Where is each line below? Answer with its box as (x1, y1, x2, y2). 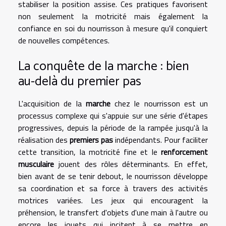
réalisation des (18, 134, 70, 146)
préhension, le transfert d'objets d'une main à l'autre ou (18, 206, 208, 219)
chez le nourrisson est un (110, 97, 208, 110)
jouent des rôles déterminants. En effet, (54, 158, 208, 171)
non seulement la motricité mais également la (18, 10, 208, 22)
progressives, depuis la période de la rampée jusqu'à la (18, 122, 208, 134)
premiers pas (70, 134, 113, 146)
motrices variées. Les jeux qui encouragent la (18, 194, 208, 207)
